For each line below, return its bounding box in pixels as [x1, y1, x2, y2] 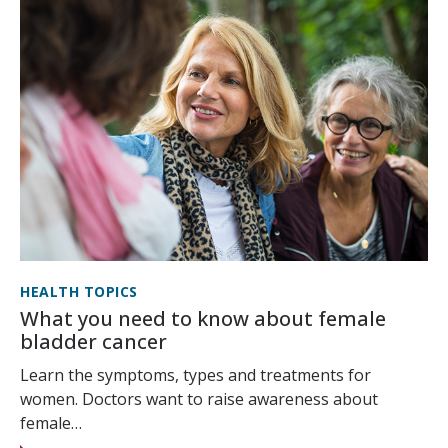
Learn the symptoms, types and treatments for [20, 364, 371, 387]
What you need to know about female [20, 305, 386, 333]
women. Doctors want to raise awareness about [20, 388, 378, 411]
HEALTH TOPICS [20, 282, 138, 302]
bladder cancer [20, 328, 167, 356]
